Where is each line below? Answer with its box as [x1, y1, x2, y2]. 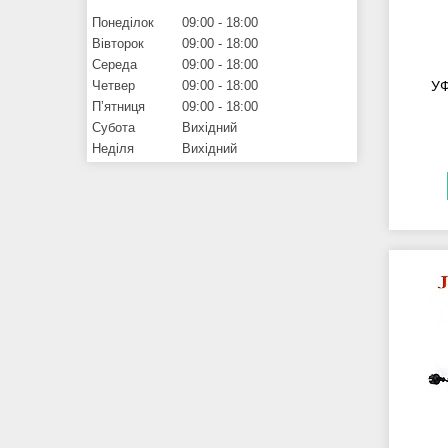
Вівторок [92, 35, 144, 51]
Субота [92, 119, 135, 135]
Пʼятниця [92, 98, 145, 114]
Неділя [92, 140, 134, 156]
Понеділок [92, 14, 154, 30]
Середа [92, 56, 137, 72]
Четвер [92, 77, 135, 93]
